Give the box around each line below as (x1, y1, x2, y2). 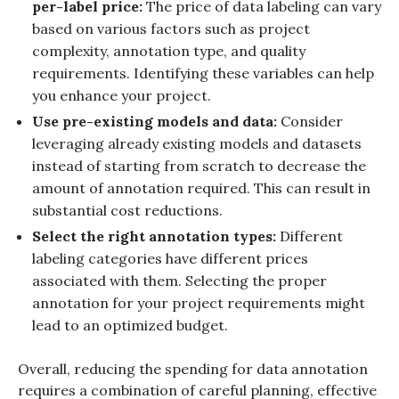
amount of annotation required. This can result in (32, 178, 370, 197)
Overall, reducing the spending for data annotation (18, 359, 368, 378)
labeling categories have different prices (32, 248, 308, 267)
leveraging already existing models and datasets (32, 134, 362, 152)
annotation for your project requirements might (32, 293, 365, 312)
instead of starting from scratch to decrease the (32, 156, 366, 175)
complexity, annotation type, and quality (32, 41, 305, 60)
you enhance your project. (32, 85, 211, 104)
